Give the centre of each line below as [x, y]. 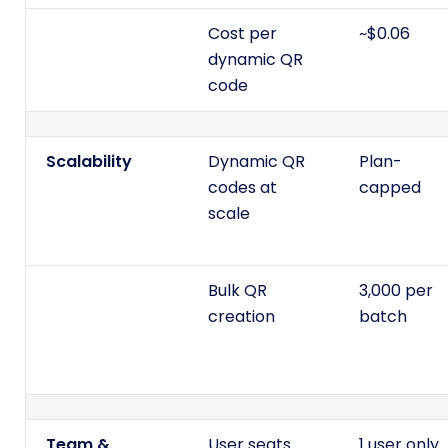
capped [390, 188]
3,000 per [396, 291]
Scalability [89, 162]
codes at [242, 188]
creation [241, 317]
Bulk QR [237, 291]
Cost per [242, 34]
